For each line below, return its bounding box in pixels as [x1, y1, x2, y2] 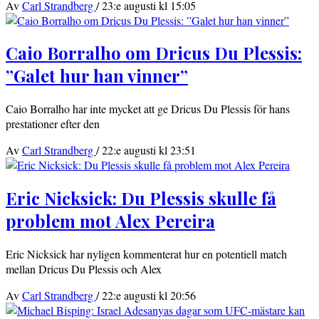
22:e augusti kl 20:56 [102, 288, 196, 303]
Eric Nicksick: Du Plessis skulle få [6, 187, 276, 210]
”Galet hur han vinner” [6, 64, 188, 88]
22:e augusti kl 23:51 [102, 142, 196, 158]
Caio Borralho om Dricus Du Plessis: [6, 41, 302, 65]
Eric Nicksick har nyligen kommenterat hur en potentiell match [6, 246, 287, 262]
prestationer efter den [6, 116, 100, 132]
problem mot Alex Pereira [6, 209, 215, 233]
